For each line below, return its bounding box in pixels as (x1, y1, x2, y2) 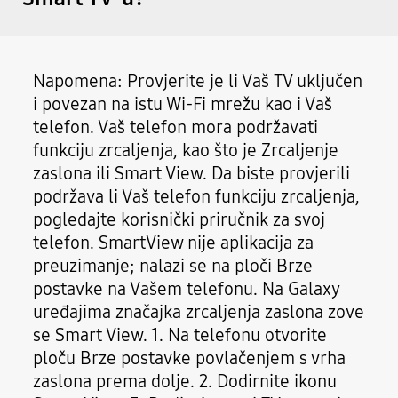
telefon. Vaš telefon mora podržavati (33, 115, 319, 138)
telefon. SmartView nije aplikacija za (33, 231, 314, 253)
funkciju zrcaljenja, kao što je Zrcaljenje (33, 139, 339, 161)
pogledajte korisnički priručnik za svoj (33, 208, 326, 230)
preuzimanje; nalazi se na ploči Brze (33, 254, 314, 276)
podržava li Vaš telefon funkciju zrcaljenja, (33, 185, 361, 207)
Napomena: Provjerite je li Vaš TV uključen (33, 69, 363, 92)
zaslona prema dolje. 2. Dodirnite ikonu (33, 370, 338, 392)
